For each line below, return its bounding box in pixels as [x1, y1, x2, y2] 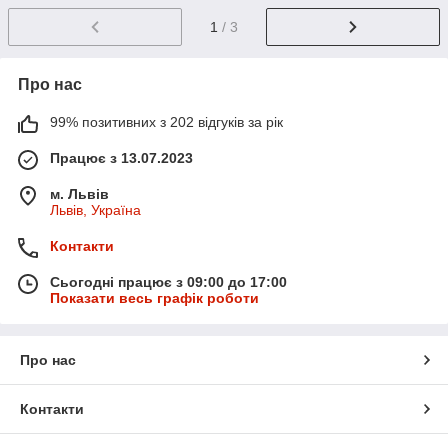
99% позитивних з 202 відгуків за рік [50, 113, 283, 130]
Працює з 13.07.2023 [50, 149, 193, 166]
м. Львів [50, 185, 109, 202]
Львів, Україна [50, 201, 141, 218]
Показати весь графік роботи [50, 289, 259, 306]
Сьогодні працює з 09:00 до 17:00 [50, 273, 287, 290]
